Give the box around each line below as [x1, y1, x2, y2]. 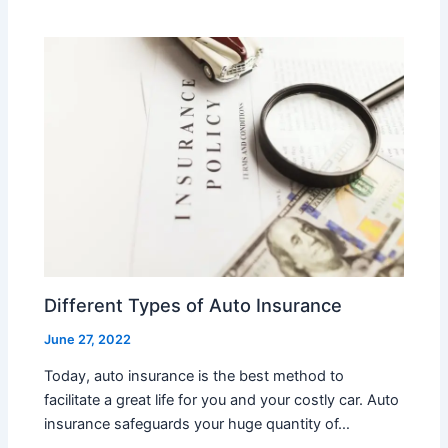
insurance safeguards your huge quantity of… [44, 415, 351, 434]
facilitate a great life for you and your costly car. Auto [44, 391, 400, 410]
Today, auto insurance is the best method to [44, 367, 345, 386]
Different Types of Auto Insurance [44, 293, 343, 316]
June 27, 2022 [44, 331, 132, 347]
